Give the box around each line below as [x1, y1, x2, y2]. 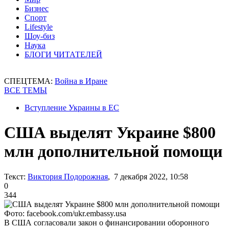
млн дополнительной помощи [4, 142, 222, 161]
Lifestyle [25, 22, 53, 31]
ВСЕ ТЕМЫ [4, 86, 47, 95]
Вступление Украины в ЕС [25, 103, 119, 112]
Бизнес [25, 4, 49, 13]
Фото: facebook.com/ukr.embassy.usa [4, 209, 126, 218]
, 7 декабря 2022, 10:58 [108, 172, 188, 181]
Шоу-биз [25, 32, 55, 40]
